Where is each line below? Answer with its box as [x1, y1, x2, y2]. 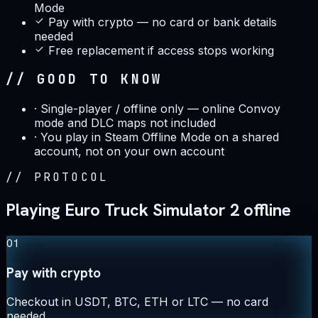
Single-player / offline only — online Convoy [40, 102, 280, 116]
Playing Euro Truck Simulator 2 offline [6, 199, 291, 221]
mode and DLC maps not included [34, 116, 216, 131]
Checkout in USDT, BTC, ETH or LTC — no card [6, 295, 268, 309]
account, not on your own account [34, 144, 224, 159]
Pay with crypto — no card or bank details [48, 14, 277, 29]
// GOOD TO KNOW [6, 70, 163, 89]
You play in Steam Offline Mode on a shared [40, 130, 279, 145]
